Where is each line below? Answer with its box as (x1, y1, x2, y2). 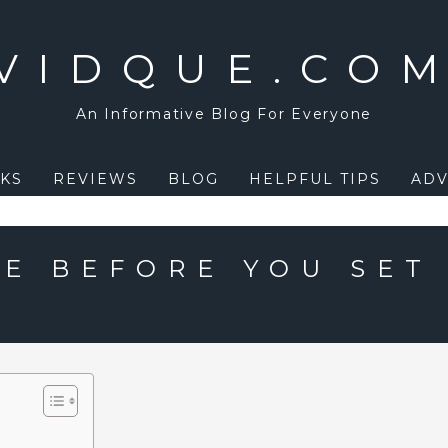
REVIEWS (52, 170, 138, 188)
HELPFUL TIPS (248, 170, 381, 188)
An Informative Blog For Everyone (76, 105, 372, 123)
